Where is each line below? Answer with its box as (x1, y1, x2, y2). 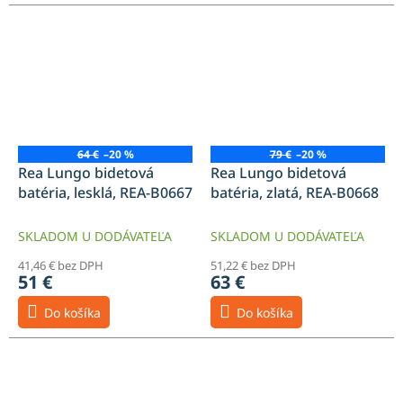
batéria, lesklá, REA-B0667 (18, 183, 193, 203)
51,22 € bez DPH (210, 257, 296, 274)
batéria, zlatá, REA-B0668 (210, 183, 379, 203)
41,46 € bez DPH (18, 257, 103, 274)
